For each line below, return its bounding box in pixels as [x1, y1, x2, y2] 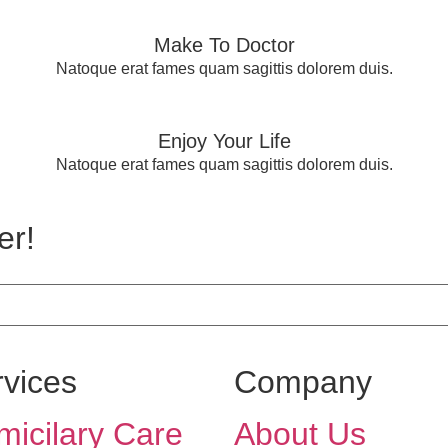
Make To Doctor [153, 34, 295, 57]
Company [234, 363, 372, 400]
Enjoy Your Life [157, 130, 291, 153]
